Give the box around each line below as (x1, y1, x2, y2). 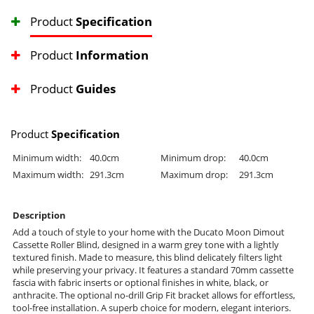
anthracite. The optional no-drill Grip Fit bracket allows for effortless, (13, 289, 295, 302)
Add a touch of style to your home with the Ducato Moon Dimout (13, 226, 285, 239)
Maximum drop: (161, 168, 228, 182)
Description (13, 209, 66, 222)
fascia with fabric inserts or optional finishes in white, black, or (13, 276, 268, 289)
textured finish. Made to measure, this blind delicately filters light (13, 251, 282, 264)
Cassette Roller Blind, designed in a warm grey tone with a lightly (13, 238, 279, 252)
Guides (76, 81, 116, 97)
